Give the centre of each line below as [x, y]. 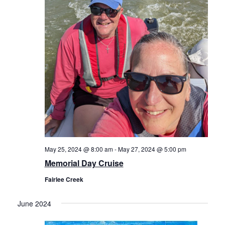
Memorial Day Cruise [84, 163]
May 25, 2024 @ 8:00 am [79, 149]
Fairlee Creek [64, 180]
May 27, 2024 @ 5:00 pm [152, 149]
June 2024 [34, 204]
